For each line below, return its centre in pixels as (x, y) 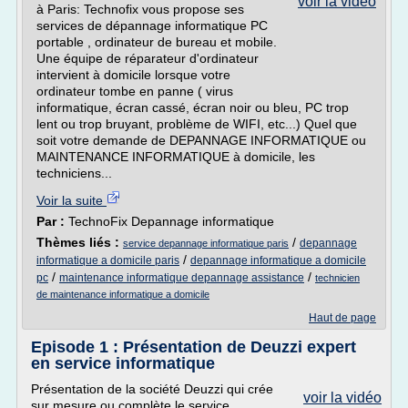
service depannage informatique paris (206, 243)
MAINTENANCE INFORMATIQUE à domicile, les (176, 157)
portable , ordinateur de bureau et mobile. (157, 42)
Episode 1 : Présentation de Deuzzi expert (194, 347)
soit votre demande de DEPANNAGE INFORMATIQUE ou (201, 140)
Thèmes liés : (80, 242)
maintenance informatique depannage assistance (182, 278)
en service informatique (123, 363)
